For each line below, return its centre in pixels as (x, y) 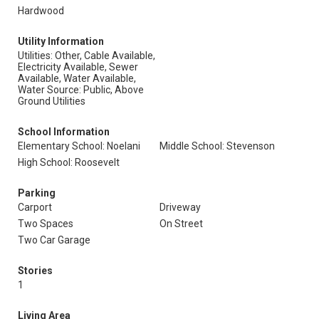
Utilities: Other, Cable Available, (87, 56)
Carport (35, 207)
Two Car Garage (54, 240)
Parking (37, 193)
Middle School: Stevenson (217, 146)
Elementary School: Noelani (79, 146)
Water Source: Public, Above (81, 90)
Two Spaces (46, 224)
